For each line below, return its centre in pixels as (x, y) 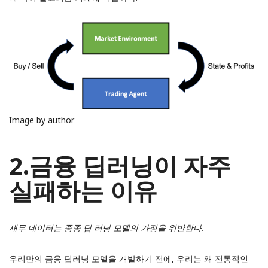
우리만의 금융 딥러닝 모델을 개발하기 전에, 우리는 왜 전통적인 (129, 259)
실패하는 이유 (83, 191)
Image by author (42, 120)
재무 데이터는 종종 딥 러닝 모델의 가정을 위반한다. (106, 228)
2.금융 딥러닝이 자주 (120, 165)
